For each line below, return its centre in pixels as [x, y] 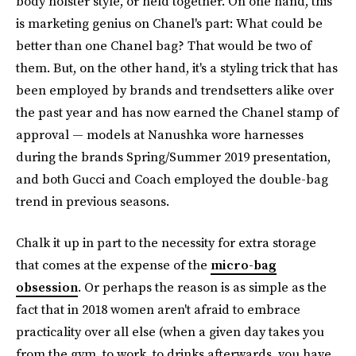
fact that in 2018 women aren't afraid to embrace [158, 309]
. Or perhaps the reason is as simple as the [202, 287]
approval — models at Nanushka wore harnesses [160, 134]
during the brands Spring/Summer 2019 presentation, [173, 157]
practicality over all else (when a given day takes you [170, 331]
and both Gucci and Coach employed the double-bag [172, 179]
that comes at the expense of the [113, 265]
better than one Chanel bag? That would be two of [164, 45]
